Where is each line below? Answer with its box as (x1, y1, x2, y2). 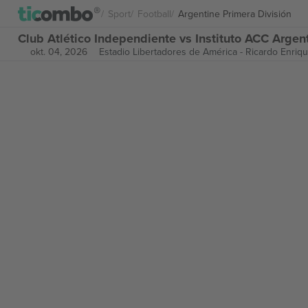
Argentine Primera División (178, 6, 291, 21)
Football (137, 6, 171, 21)
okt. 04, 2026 (30, 45, 87, 58)
